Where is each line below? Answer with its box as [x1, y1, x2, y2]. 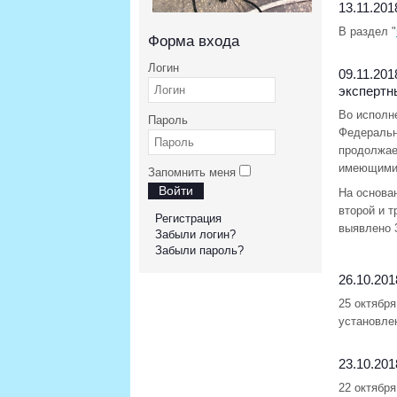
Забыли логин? [155, 228, 236, 241]
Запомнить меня [148, 166, 236, 179]
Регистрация [155, 212, 222, 225]
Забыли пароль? [155, 244, 244, 257]
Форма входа [148, 33, 239, 50]
